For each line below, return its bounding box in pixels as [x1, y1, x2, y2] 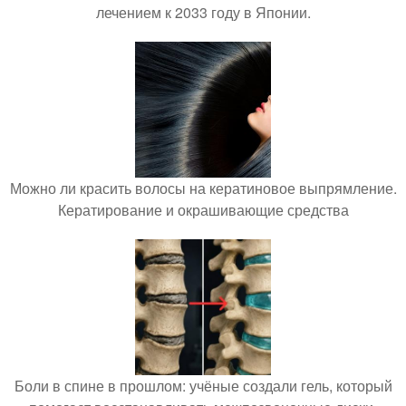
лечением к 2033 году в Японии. [95, 2, 311, 24]
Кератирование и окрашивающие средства [57, 199, 349, 221]
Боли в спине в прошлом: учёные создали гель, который [14, 375, 392, 397]
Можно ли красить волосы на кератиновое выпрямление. [9, 178, 397, 199]
